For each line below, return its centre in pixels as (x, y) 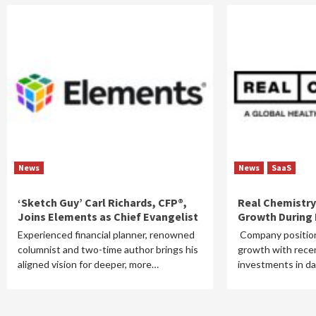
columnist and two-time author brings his (108, 249)
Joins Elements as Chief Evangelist (108, 217)
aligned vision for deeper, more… (88, 264)
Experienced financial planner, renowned (106, 235)
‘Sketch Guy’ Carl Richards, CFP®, (102, 202)
